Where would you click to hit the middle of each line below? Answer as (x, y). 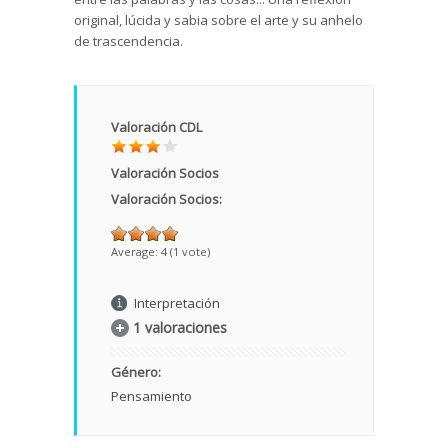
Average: (136, 252)
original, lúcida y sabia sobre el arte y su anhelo (218, 20)
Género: (137, 372)
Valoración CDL (156, 127)
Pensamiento (151, 396)
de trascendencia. (128, 41)
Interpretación (177, 303)
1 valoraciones (180, 328)
